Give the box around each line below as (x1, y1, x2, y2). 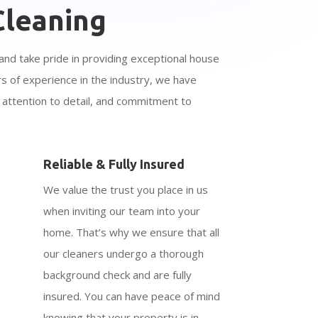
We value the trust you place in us (43, 182, 209, 197)
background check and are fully (43, 267, 192, 282)
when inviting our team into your (43, 203, 201, 218)
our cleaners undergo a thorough (43, 246, 204, 261)
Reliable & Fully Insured (43, 156, 185, 171)
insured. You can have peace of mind (43, 288, 221, 303)
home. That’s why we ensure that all (43, 224, 220, 239)
